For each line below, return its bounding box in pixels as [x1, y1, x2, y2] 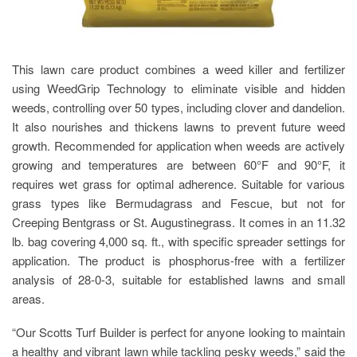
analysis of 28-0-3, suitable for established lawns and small [12, 271, 345, 288]
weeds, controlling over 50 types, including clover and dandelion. [12, 99, 345, 116]
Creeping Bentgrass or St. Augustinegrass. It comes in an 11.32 [12, 214, 345, 231]
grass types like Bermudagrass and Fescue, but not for [12, 194, 345, 212]
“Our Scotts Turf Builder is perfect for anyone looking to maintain [12, 324, 345, 341]
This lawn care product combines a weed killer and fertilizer [12, 61, 345, 78]
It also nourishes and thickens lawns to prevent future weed [12, 118, 345, 135]
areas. [12, 290, 45, 308]
